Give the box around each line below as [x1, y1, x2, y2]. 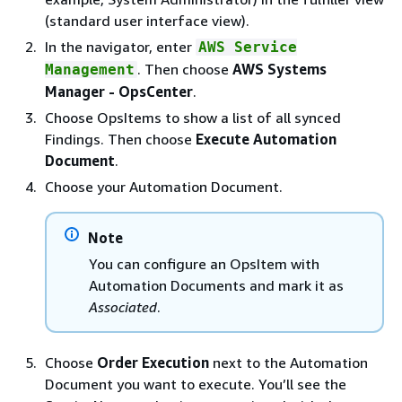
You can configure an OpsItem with [89, 255, 319, 273]
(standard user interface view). [45, 12, 249, 30]
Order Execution [97, 354, 209, 371]
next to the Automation [209, 354, 368, 371]
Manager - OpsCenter [45, 83, 193, 100]
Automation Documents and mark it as [89, 276, 344, 294]
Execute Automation [196, 130, 336, 148]
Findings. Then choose [45, 130, 196, 148]
